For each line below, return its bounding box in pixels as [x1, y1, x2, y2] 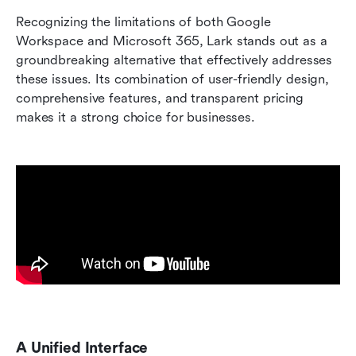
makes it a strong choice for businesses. [16, 110, 255, 126]
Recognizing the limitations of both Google [16, 14, 271, 30]
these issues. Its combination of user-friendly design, [16, 72, 330, 87]
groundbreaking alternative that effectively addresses [16, 52, 333, 68]
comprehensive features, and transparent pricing [16, 91, 304, 106]
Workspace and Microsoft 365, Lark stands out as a [16, 33, 327, 49]
